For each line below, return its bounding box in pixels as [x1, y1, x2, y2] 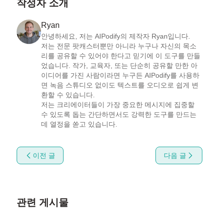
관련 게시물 [16, 197, 68, 208]
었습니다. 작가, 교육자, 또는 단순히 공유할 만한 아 [41, 62, 197, 70]
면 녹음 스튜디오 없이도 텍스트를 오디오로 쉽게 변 [41, 81, 198, 89]
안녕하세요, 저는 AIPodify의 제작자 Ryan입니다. [41, 32, 190, 41]
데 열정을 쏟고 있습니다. [41, 120, 117, 129]
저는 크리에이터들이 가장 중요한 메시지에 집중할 [41, 101, 195, 109]
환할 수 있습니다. [41, 91, 95, 99]
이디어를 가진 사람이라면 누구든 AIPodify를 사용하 [41, 71, 199, 80]
